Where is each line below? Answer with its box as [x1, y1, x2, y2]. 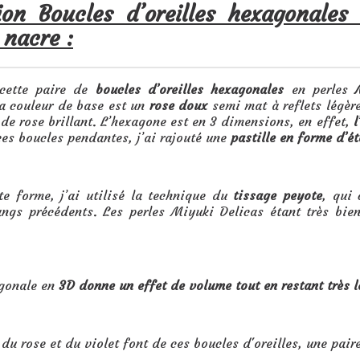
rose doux [149, 97, 207, 113]
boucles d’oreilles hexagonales [95, 81, 284, 97]
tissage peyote [233, 187, 322, 203]
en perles [284, 81, 356, 97]
